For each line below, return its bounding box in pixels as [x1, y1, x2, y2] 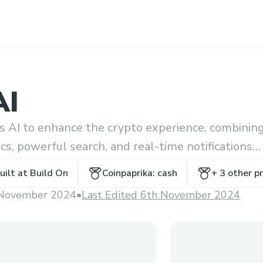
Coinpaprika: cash [102, 167, 177, 180]
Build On [30, 167, 68, 180]
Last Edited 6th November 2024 [82, 188, 240, 202]
